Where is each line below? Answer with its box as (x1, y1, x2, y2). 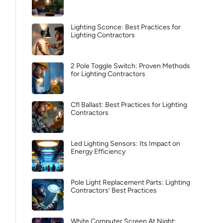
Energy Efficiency (71, 147, 125, 156)
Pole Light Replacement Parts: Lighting (71, 178, 190, 187)
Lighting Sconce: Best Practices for (71, 23, 181, 31)
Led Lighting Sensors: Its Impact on (71, 139, 180, 148)
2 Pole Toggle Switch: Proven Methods (71, 62, 190, 70)
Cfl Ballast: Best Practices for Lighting (71, 101, 187, 109)
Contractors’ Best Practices (71, 186, 157, 195)
